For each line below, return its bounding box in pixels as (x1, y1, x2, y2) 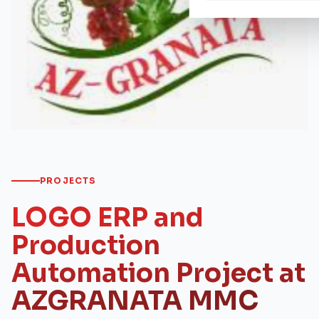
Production (11, 229, 160, 262)
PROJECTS (40, 175, 97, 187)
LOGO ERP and (11, 202, 204, 234)
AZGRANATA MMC (11, 285, 258, 318)
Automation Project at (11, 257, 305, 290)
